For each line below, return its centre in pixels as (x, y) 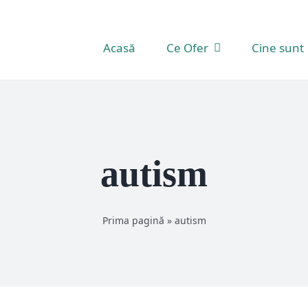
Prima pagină (133, 220)
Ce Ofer (187, 47)
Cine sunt (278, 47)
